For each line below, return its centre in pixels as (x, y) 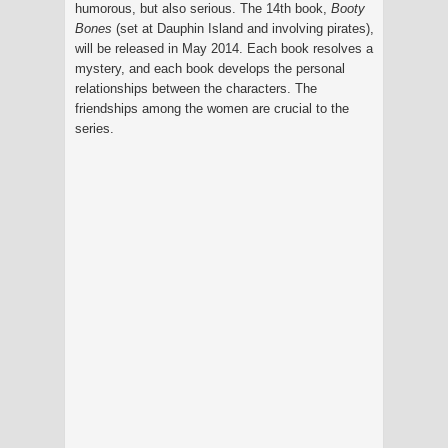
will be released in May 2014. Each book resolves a (224, 48)
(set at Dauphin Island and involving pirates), (243, 28)
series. (94, 128)
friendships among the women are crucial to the (212, 108)
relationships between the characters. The (196, 88)
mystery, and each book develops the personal (210, 68)
